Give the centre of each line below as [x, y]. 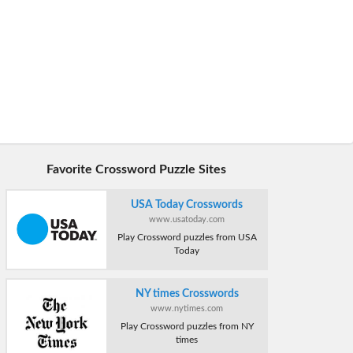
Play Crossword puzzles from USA [187, 237]
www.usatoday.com [187, 219]
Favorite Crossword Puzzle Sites [137, 169]
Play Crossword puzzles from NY [187, 327]
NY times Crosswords [187, 294]
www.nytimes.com [187, 309]
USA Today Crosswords [187, 204]
